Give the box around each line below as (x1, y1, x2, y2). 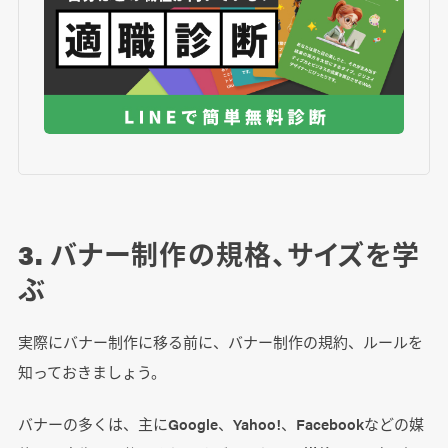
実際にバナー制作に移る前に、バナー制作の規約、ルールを (17, 331, 423, 353)
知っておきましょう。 (17, 361, 166, 383)
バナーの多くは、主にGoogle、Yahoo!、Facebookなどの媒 (17, 413, 424, 435)
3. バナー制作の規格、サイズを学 (17, 235, 421, 274)
